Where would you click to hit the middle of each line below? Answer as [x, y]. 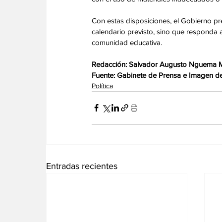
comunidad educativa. [128, 42]
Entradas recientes [82, 166]
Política [102, 85]
